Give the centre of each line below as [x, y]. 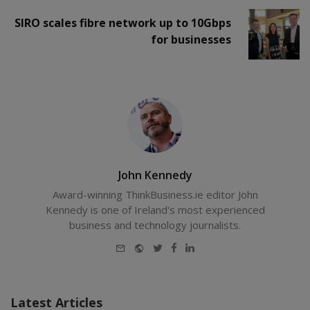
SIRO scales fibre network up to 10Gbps [123, 22]
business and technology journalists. [155, 225]
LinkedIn [213, 246]
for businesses [191, 39]
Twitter [180, 246]
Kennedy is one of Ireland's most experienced [155, 210]
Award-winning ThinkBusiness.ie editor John [155, 195]
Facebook [199, 246]
